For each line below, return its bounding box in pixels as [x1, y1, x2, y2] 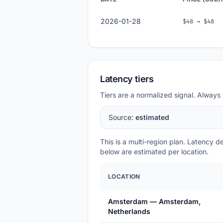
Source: [109, 112, 135, 121]
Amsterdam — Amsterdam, [108, 197, 201, 206]
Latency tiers [100, 73, 154, 84]
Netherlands [108, 207, 150, 216]
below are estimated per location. [100, 147, 209, 156]
